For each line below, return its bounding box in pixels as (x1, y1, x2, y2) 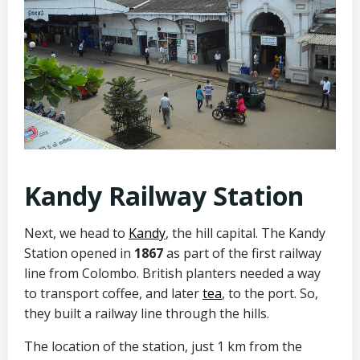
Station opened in (24, 244, 134, 262)
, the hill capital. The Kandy (166, 224, 325, 242)
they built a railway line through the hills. (24, 305, 269, 322)
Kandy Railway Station (24, 178, 304, 213)
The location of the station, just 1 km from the (24, 337, 302, 355)
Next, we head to (24, 224, 129, 242)
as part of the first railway (163, 244, 321, 262)
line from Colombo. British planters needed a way (24, 264, 321, 282)
